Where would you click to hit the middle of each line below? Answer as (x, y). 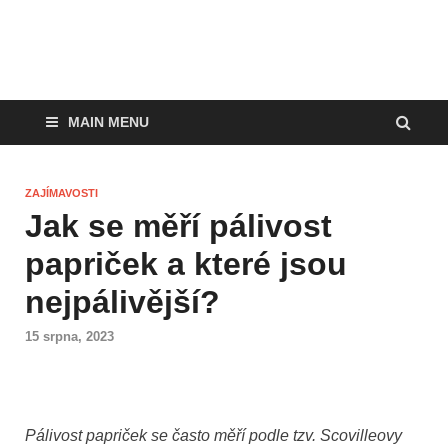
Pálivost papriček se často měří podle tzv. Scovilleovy (213, 436)
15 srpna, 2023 (69, 337)
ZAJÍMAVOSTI (61, 193)
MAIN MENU (108, 122)
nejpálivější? (122, 302)
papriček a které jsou (186, 264)
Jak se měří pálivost (178, 226)
